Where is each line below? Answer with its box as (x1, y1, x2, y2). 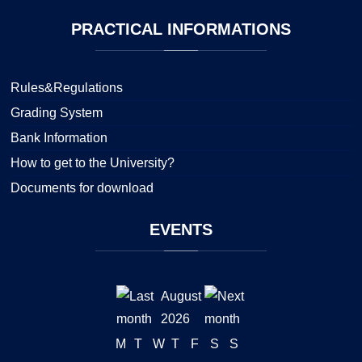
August (160, 288, 201, 303)
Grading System (10, 105, 103, 120)
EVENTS (149, 220, 213, 238)
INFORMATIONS (162, 19, 291, 38)
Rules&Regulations (10, 80, 123, 95)
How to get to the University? (10, 155, 175, 170)
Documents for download (10, 180, 154, 195)
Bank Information (10, 130, 107, 145)
